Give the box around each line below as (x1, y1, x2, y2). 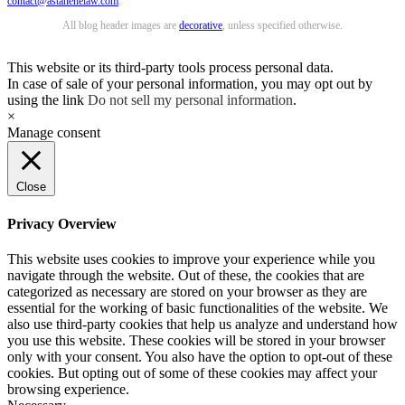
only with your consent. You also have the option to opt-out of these (7, 349, 392, 364)
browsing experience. (7, 381, 129, 397)
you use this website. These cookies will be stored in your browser (7, 333, 385, 348)
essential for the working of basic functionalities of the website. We (7, 300, 388, 316)
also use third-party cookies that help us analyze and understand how (7, 316, 398, 332)
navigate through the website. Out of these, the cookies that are (7, 268, 364, 283)
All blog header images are (62, 19, 179, 33)
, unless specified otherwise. (222, 19, 343, 33)
